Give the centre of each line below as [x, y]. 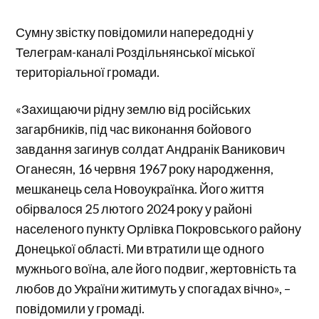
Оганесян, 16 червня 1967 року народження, [145, 169]
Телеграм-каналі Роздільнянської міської [136, 52]
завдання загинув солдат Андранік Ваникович [151, 149]
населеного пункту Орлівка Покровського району [159, 229]
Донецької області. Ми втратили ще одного [140, 249]
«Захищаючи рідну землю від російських [134, 109]
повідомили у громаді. [80, 309]
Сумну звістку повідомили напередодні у [135, 32]
